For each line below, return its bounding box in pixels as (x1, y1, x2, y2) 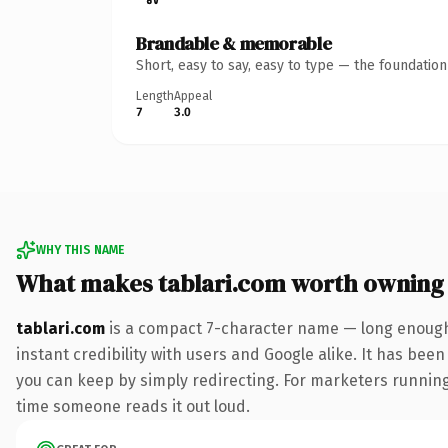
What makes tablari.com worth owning (16, 266, 444, 300)
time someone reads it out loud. (16, 396, 250, 416)
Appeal (174, 88, 212, 103)
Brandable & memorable (136, 30, 332, 56)
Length (136, 88, 174, 103)
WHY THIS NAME (36, 242, 124, 257)
